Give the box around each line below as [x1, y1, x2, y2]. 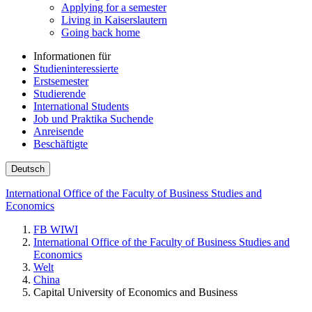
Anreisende [33, 125, 84, 137]
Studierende [33, 87, 86, 100]
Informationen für [33, 49, 111, 62]
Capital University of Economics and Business [33, 286, 237, 298]
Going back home [61, 26, 140, 38]
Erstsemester [33, 75, 88, 87]
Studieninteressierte [33, 62, 118, 75]
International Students [33, 100, 129, 112]
